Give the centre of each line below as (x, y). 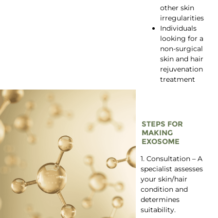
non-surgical (181, 48)
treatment (177, 79)
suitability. (158, 210)
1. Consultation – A (171, 159)
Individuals (178, 28)
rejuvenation (181, 69)
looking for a (182, 38)
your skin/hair (164, 179)
